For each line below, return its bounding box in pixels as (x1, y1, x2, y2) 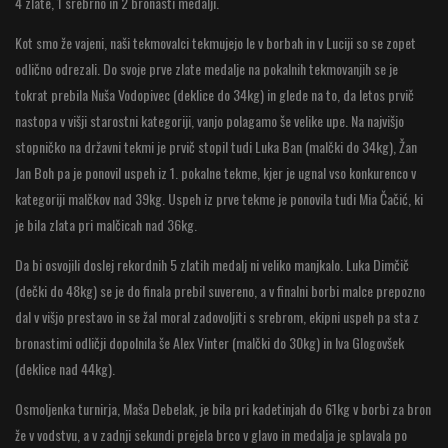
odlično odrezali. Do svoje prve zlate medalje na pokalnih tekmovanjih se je (15, 58, 398, 79)
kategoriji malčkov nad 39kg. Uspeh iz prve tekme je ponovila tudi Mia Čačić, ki (15, 188, 423, 209)
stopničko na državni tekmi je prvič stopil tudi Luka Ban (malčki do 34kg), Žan (15, 136, 417, 157)
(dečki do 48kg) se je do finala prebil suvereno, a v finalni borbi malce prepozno (15, 280, 425, 301)
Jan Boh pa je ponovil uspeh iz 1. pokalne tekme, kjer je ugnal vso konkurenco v (15, 162, 416, 183)
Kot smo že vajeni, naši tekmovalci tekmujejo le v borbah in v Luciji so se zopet (15, 32, 416, 53)
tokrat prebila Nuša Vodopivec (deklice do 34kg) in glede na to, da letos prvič (15, 84, 414, 105)
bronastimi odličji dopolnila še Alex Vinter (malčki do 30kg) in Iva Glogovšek (15, 332, 404, 353)
